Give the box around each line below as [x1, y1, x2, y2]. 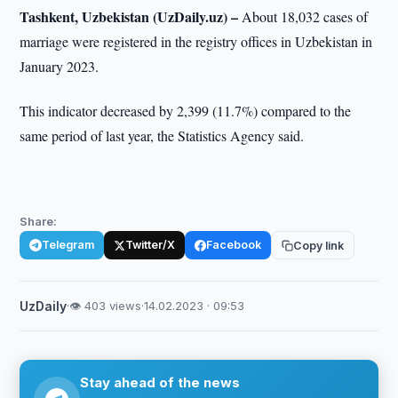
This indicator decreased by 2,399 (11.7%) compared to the [20, 101, 352, 120]
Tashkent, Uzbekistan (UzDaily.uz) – [20, 6, 239, 27]
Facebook [206, 238, 262, 251]
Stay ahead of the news [80, 374, 241, 391]
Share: [20, 214, 58, 228]
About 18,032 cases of [238, 7, 369, 26]
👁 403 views [69, 298, 142, 313]
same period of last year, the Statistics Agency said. [20, 126, 305, 145]
